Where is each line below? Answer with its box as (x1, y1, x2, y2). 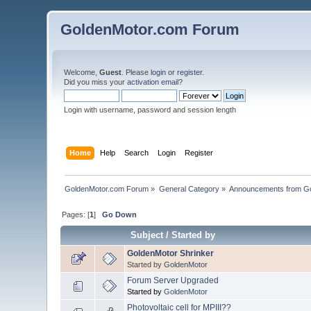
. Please (121, 68, 151, 76)
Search (124, 148, 149, 157)
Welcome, (64, 68, 100, 76)
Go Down (102, 210, 137, 219)
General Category (158, 184, 219, 193)
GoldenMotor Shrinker (127, 248, 215, 258)
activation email (127, 78, 179, 86)
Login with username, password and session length (64, 106, 237, 114)
